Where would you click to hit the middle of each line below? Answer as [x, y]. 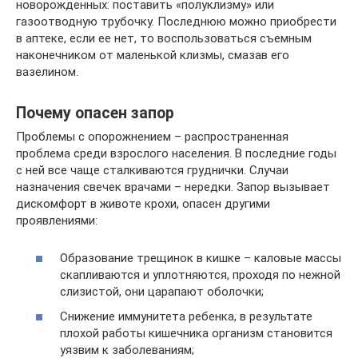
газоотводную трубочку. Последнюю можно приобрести [176, 22]
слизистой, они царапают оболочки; [162, 291]
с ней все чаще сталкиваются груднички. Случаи [152, 171]
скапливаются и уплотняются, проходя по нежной [200, 274]
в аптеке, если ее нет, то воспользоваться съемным [164, 39]
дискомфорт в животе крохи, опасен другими [143, 204]
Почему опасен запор [95, 113]
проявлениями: [57, 221]
